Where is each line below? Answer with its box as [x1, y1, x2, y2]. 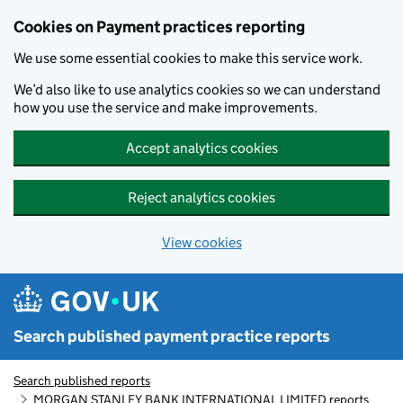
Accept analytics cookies [125, 139, 278, 157]
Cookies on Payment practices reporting [13, 17, 305, 37]
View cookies [161, 234, 242, 251]
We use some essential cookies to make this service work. [13, 49, 363, 67]
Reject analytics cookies [128, 189, 275, 206]
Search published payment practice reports [13, 327, 330, 346]
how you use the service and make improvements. [13, 99, 318, 116]
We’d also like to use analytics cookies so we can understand [13, 81, 381, 98]
